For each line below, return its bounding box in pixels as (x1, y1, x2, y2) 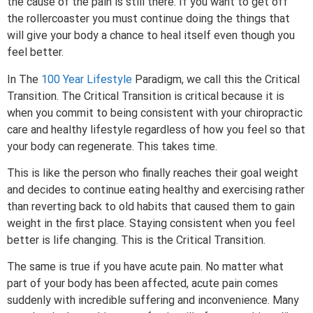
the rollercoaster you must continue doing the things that (7, 12, 290, 26)
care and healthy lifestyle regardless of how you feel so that (7, 122, 305, 136)
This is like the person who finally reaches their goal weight (7, 166, 298, 180)
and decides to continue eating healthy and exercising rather (7, 182, 305, 196)
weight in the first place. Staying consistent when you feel (7, 216, 295, 230)
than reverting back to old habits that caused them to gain (7, 199, 295, 213)
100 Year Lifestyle (41, 72, 132, 86)
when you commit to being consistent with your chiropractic (7, 105, 303, 119)
